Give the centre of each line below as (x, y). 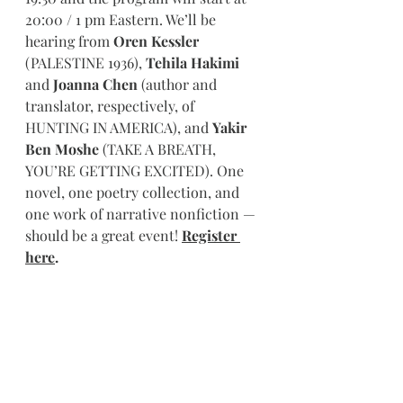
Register (211, 235)
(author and (179, 84)
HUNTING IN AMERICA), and (119, 127)
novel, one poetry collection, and (134, 192)
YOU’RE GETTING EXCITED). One (136, 170)
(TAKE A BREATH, (159, 149)
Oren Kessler (156, 41)
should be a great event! (103, 235)
